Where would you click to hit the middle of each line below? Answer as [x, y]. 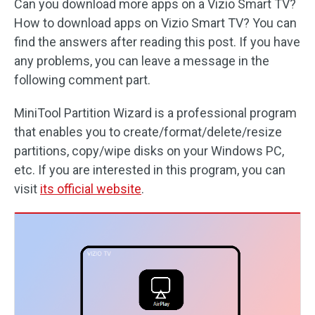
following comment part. [82, 80]
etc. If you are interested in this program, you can [150, 170]
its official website [91, 189]
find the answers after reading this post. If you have [157, 42]
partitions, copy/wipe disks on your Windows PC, [149, 151]
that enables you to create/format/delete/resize [148, 132]
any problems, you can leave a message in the [142, 61]
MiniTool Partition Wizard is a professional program [155, 113]
